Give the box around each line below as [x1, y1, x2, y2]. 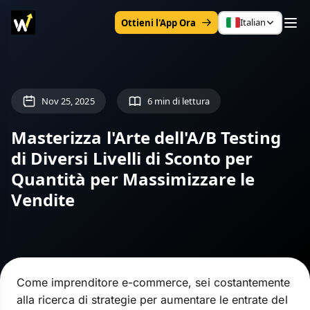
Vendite [11, 188, 75, 211]
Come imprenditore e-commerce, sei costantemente [17, 275, 291, 289]
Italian [239, 16, 266, 28]
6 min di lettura [147, 94, 210, 107]
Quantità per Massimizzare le [11, 167, 255, 190]
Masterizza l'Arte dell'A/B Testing [11, 126, 281, 149]
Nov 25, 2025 [42, 94, 95, 107]
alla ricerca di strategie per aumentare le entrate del [17, 293, 288, 307]
